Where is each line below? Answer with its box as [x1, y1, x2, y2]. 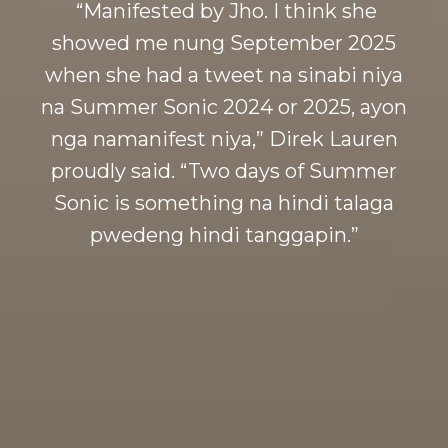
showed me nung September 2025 [52, 31, 396, 56]
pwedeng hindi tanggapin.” [89, 223, 359, 248]
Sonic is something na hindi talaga [54, 191, 394, 216]
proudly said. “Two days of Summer [51, 159, 397, 184]
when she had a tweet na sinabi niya [45, 63, 403, 88]
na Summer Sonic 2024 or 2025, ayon [41, 95, 407, 120]
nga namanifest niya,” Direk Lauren [50, 127, 398, 152]
